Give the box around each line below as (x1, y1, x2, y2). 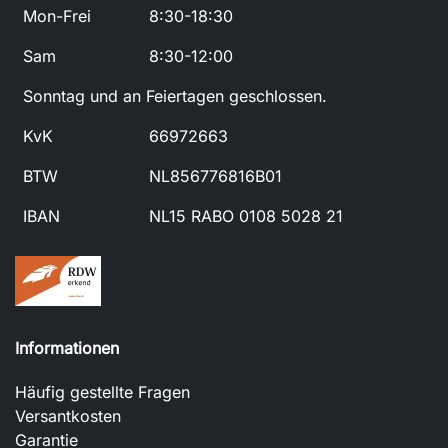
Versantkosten (15, 406, 121, 426)
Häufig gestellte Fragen (15, 382, 190, 402)
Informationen (15, 338, 119, 358)
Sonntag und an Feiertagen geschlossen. (23, 86, 327, 106)
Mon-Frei (23, 6, 91, 26)
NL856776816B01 (149, 166, 282, 186)
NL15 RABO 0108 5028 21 (149, 206, 343, 226)
